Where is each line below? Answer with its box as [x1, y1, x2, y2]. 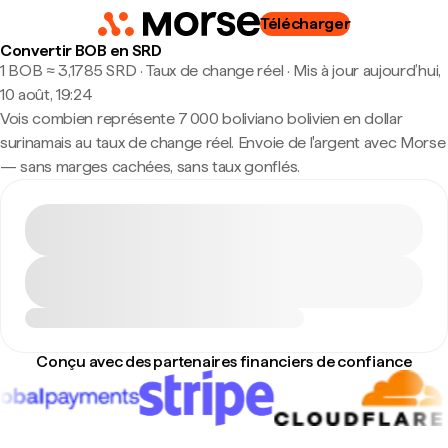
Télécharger [259, 14, 351, 33]
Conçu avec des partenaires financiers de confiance [36, 352, 412, 371]
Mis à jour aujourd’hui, [293, 61, 441, 80]
